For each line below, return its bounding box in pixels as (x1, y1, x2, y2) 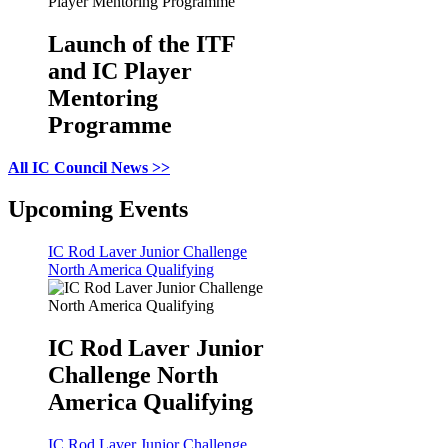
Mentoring (48, 84, 158, 111)
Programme (48, 111, 172, 138)
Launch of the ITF (48, 30, 235, 57)
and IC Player (48, 57, 192, 84)
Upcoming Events (8, 196, 188, 223)
